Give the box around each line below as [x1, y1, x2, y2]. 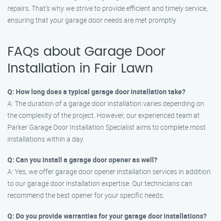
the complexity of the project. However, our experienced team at [7, 110, 200, 120]
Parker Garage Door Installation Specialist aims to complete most [7, 122, 206, 132]
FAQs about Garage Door [7, 45, 166, 58]
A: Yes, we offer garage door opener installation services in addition [7, 167, 211, 176]
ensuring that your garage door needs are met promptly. [7, 15, 177, 25]
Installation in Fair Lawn [7, 62, 153, 75]
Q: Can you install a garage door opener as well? [7, 155, 157, 164]
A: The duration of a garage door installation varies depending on [7, 99, 204, 108]
